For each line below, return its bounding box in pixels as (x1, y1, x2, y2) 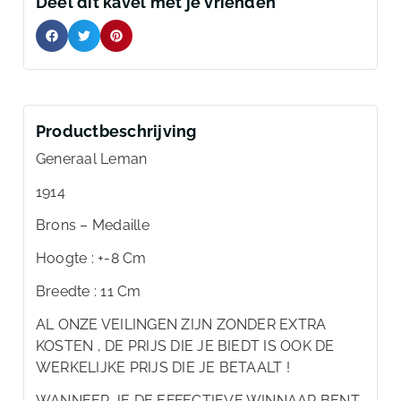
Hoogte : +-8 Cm (36, 249, 147, 267)
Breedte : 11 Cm (36, 282, 141, 300)
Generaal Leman (36, 149, 148, 167)
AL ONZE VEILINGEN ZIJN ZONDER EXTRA (36, 315, 327, 333)
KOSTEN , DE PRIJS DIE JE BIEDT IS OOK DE (36, 337, 335, 354)
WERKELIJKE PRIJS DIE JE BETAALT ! (36, 358, 290, 376)
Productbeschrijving (36, 121, 197, 141)
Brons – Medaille (36, 216, 149, 234)
